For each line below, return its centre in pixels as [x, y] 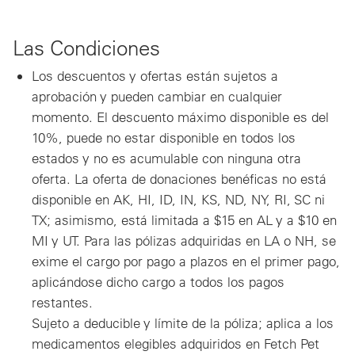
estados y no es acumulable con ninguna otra [166, 158]
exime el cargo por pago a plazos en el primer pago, [186, 261]
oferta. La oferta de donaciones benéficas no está [179, 178]
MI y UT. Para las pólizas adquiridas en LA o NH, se [184, 240]
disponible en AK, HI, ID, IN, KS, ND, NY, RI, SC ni [178, 199]
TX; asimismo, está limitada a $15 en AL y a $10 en [184, 219]
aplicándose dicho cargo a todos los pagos [158, 281]
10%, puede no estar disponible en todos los [164, 137]
